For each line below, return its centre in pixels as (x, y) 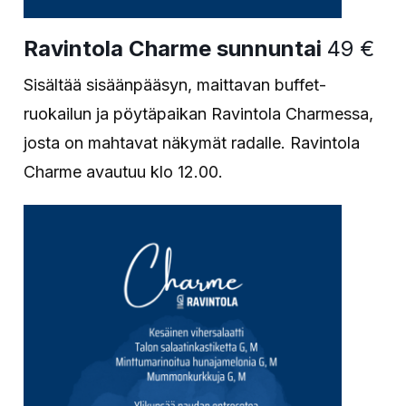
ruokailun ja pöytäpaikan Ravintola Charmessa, (199, 114)
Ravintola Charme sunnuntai (176, 49)
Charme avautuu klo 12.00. (124, 172)
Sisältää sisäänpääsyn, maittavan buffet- (175, 85)
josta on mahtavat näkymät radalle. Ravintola (192, 143)
